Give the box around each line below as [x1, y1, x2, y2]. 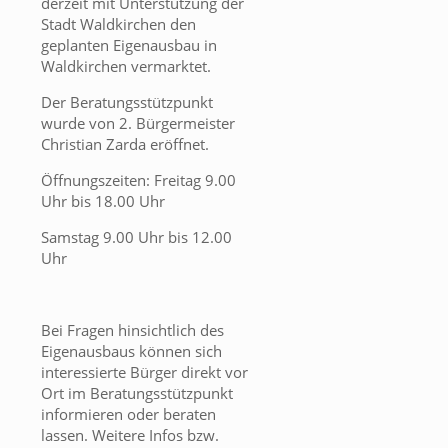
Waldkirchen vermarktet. [41, 56, 211, 77]
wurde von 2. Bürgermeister [41, 113, 235, 134]
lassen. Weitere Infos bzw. [41, 425, 219, 446]
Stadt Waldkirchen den [41, 14, 196, 35]
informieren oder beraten [41, 404, 216, 425]
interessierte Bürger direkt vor [41, 362, 248, 383]
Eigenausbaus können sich [41, 341, 222, 362]
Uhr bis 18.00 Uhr [41, 191, 165, 212]
